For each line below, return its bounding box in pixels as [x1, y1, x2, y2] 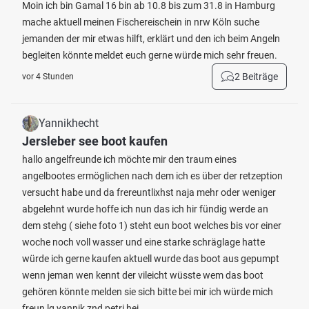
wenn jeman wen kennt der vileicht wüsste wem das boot [22, 270, 263, 281]
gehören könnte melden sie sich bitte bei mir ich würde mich [22, 286, 273, 297]
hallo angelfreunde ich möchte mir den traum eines [22, 154, 237, 165]
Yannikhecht [39, 117, 99, 130]
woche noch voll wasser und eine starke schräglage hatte [22, 237, 265, 248]
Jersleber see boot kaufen [22, 134, 168, 148]
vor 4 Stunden [22, 72, 74, 81]
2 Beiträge [235, 71, 278, 82]
